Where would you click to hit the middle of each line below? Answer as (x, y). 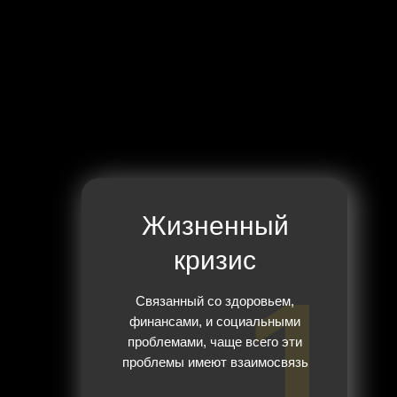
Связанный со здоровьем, (215, 301)
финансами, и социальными (215, 322)
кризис (215, 261)
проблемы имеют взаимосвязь (215, 362)
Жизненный (215, 226)
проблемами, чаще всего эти (215, 342)
